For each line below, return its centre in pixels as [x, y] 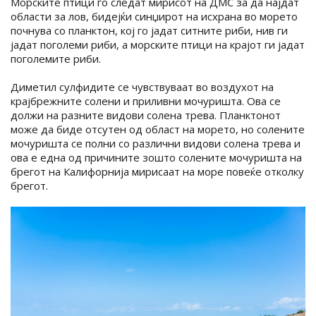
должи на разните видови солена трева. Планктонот [146, 115]
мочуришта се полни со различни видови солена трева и [156, 143]
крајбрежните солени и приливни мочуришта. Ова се [146, 101]
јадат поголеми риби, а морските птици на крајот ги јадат [158, 44]
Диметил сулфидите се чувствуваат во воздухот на [142, 86]
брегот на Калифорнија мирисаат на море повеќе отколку [157, 171]
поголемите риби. [56, 58]
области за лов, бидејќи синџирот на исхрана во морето [154, 16]
